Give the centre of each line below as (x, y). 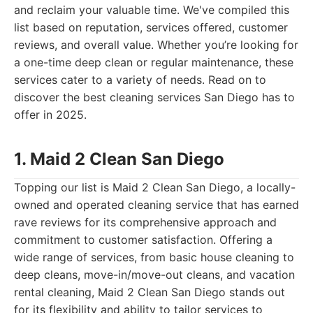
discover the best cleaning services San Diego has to (154, 97)
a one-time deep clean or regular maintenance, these (154, 62)
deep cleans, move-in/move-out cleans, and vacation (154, 275)
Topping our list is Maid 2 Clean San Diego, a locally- (155, 187)
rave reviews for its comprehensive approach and (145, 222)
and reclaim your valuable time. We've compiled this (152, 10)
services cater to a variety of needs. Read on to (140, 80)
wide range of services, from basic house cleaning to (154, 257)
